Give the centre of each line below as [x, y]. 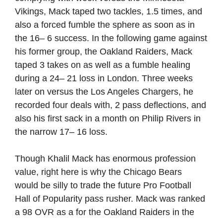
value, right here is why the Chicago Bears [98, 172]
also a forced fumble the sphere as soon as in [105, 25]
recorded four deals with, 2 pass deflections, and [111, 105]
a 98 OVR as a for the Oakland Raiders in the [105, 212]
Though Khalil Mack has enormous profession [105, 159]
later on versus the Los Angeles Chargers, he [104, 92]
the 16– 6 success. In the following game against [111, 38]
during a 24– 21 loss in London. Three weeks [104, 78]
